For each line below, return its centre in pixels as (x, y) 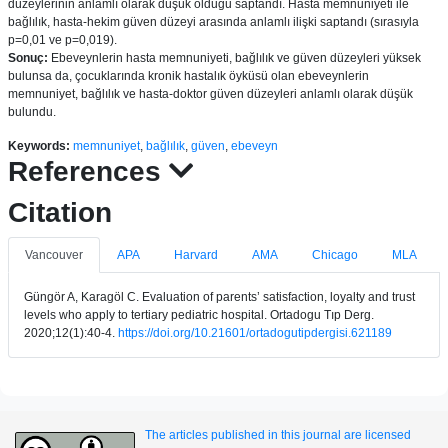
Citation (60, 212)
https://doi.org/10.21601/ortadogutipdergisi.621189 (255, 333)
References (88, 171)
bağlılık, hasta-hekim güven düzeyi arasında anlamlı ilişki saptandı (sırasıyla (213, 22)
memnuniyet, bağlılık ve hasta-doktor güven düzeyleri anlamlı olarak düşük (210, 94)
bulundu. (32, 112)
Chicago (335, 255)
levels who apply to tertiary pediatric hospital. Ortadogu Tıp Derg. (199, 315)
